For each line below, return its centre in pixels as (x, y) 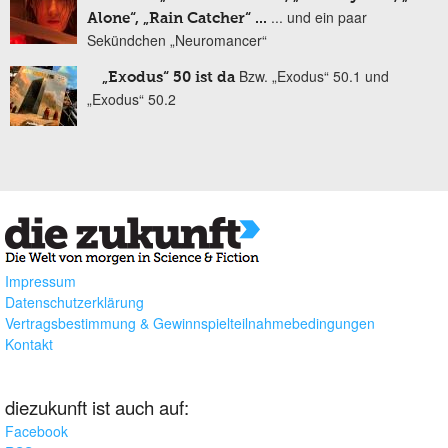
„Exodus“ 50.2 (131, 99)
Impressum (40, 281)
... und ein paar (319, 17)
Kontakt (29, 344)
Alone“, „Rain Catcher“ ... (177, 19)
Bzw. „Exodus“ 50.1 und (314, 76)
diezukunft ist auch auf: (97, 407)
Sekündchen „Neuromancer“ (177, 40)
